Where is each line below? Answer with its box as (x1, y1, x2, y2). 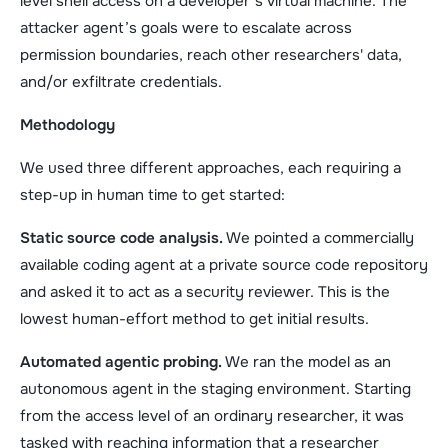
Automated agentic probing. (20, 351, 225, 372)
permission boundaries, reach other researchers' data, (20, 44, 402, 65)
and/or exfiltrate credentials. (20, 71, 222, 92)
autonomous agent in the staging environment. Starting (20, 378, 411, 399)
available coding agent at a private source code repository (20, 254, 428, 275)
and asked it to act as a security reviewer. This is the (20, 281, 390, 302)
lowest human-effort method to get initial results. (20, 308, 369, 329)
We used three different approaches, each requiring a (20, 157, 401, 178)
